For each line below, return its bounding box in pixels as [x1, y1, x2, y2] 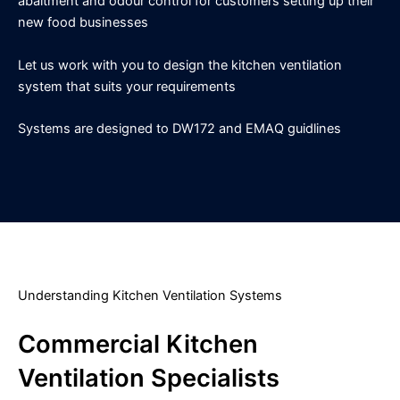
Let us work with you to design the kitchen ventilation [18, 56, 342, 73]
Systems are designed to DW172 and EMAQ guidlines [18, 120, 341, 137]
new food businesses [18, 14, 148, 31]
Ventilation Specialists [18, 362, 279, 393]
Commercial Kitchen [18, 329, 258, 359]
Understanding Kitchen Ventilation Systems [18, 287, 282, 304]
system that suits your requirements [18, 78, 236, 95]
